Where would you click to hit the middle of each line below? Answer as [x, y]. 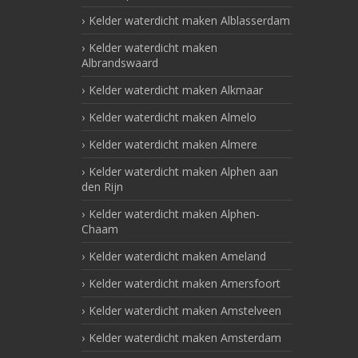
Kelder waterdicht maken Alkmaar [176, 90]
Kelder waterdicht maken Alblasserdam [189, 21]
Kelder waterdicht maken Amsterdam [185, 338]
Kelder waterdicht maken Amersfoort [185, 284]
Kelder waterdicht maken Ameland [177, 257]
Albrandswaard [120, 63]
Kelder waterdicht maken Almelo [173, 117]
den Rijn [102, 187]
